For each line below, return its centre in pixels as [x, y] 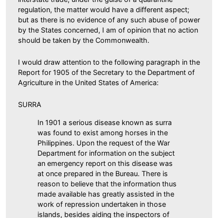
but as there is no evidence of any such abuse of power [109, 19]
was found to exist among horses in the [103, 132]
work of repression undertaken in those [102, 204]
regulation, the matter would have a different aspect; [104, 9]
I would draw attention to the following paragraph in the [109, 62]
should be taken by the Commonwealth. [84, 40]
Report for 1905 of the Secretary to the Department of [106, 72]
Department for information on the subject [106, 153]
